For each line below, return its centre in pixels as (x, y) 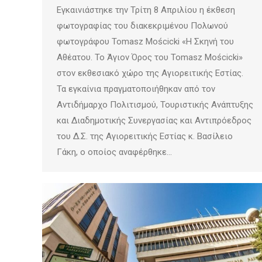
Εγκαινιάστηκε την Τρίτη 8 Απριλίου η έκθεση (146, 10)
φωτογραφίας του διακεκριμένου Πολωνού (142, 25)
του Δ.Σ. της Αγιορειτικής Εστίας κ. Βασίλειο (145, 136)
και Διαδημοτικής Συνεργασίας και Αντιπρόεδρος (154, 120)
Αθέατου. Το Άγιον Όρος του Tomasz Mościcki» (150, 57)
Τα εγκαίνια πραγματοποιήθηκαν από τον (136, 89)
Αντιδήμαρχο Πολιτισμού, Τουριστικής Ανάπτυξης (155, 104)
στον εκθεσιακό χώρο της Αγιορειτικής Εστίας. (150, 73)
